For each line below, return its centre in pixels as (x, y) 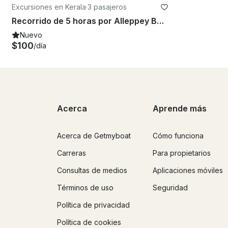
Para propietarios (182, 153)
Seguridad (170, 187)
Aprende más (180, 108)
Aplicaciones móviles (188, 170)
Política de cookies (89, 222)
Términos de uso (85, 187)
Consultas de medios (92, 170)
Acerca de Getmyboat (94, 135)
